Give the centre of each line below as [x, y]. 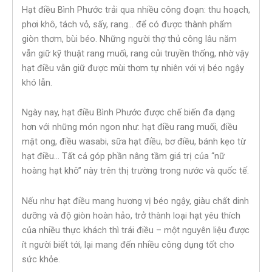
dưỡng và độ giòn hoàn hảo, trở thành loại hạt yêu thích [131, 215]
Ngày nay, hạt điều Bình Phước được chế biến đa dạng [128, 113]
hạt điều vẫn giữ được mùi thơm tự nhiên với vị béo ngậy [133, 68]
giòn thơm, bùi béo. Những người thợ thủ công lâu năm [129, 39]
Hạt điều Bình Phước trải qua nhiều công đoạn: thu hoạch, [136, 9]
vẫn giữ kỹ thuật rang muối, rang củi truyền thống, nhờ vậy [135, 53]
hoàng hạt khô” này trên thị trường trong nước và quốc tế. [135, 171]
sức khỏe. [41, 259]
